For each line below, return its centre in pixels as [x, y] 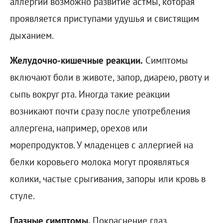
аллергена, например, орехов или [78, 128]
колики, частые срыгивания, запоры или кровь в [108, 179]
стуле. [23, 196]
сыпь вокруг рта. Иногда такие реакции [90, 94]
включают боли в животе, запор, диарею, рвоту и [109, 77]
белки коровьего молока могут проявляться [99, 162]
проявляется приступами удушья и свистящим [104, 19]
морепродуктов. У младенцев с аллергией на [101, 145]
